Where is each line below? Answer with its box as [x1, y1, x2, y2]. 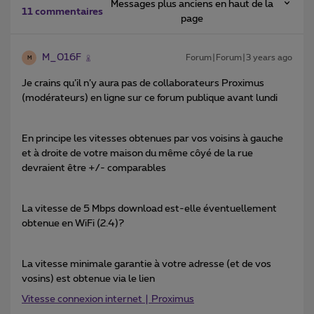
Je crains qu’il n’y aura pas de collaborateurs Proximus [22, 78, 264, 89]
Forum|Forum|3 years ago [186, 53, 292, 62]
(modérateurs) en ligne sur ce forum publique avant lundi [22, 93, 278, 104]
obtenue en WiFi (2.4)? [22, 219, 124, 229]
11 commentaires [22, 7, 103, 18]
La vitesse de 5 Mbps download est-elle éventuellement [22, 204, 277, 214]
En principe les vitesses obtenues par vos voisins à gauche [22, 134, 283, 144]
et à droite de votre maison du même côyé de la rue [22, 149, 253, 159]
